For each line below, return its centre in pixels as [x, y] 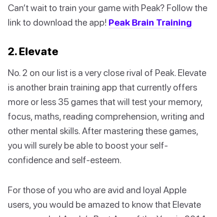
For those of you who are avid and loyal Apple [97, 190]
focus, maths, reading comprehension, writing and [106, 116]
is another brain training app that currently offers [102, 87]
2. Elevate [33, 51]
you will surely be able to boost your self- [88, 145]
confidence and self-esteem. [65, 160]
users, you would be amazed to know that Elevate [104, 204]
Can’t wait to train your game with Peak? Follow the [108, 8]
